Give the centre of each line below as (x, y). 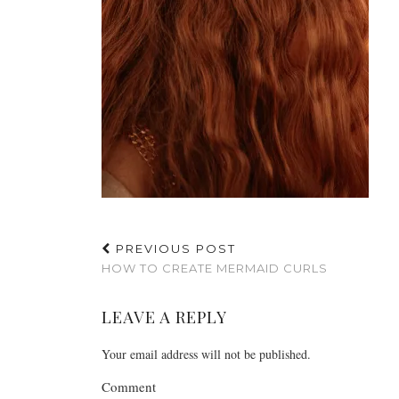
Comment (129, 387)
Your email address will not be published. (206, 354)
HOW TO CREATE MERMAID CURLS (215, 268)
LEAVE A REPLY (164, 317)
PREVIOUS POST (174, 248)
